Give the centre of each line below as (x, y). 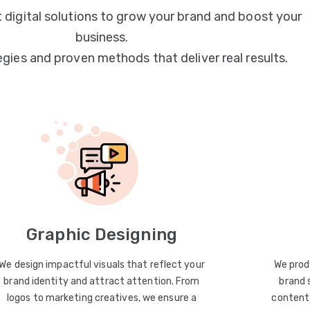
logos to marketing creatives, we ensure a (102, 298)
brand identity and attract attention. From (102, 281)
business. (102, 37)
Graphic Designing (102, 235)
